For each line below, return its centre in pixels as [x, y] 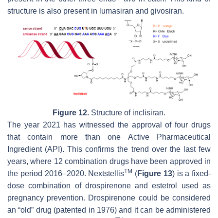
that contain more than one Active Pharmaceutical [109, 137]
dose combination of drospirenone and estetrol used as [109, 186]
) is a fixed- [191, 174]
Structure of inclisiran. [127, 113]
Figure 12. [71, 113]
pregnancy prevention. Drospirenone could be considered [109, 198]
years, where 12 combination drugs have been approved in [109, 162]
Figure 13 [155, 174]
